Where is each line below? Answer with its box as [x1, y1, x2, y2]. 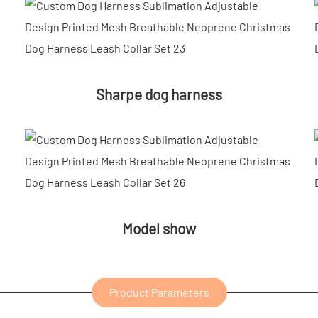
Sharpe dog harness [96, 84, 222, 103]
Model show [122, 219, 196, 237]
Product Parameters [109, 285, 209, 299]
